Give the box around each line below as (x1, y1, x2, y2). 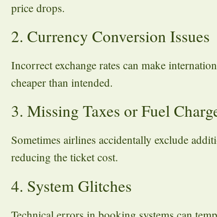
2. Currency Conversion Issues (11, 25, 210, 46)
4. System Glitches (11, 174, 132, 196)
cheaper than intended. (11, 75, 113, 90)
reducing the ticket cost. (11, 150, 118, 165)
